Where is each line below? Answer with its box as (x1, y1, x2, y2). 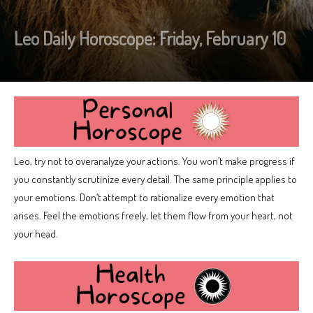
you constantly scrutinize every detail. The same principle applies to (14, 172, 297, 186)
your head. (14, 226, 58, 240)
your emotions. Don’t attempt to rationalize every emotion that (14, 190, 275, 204)
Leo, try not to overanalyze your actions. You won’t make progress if (14, 154, 295, 168)
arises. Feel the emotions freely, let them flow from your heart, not (14, 208, 293, 222)
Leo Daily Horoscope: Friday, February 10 (14, 27, 286, 50)
